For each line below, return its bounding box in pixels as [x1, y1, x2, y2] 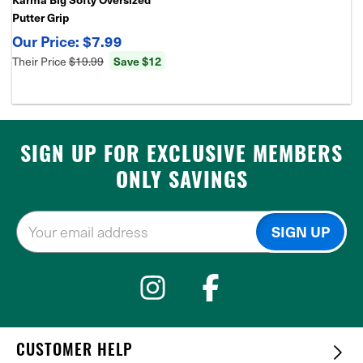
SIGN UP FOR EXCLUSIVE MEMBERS [20, 146, 343, 168]
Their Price [12, 53, 69, 70]
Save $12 [113, 53, 161, 69]
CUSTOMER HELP [16, 344, 133, 360]
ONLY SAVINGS [115, 172, 248, 194]
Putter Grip [12, 9, 69, 25]
